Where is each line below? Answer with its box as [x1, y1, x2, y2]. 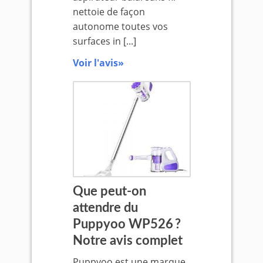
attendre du [72, 201, 138, 214]
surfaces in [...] [72, 35, 136, 48]
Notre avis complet [72, 234, 183, 247]
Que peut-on [72, 184, 146, 198]
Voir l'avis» [72, 56, 124, 69]
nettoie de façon [72, 5, 145, 18]
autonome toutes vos [72, 20, 168, 33]
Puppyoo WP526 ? [72, 217, 181, 231]
